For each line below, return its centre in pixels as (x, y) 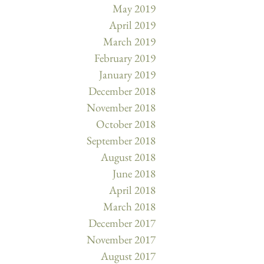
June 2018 (134, 174)
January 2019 (127, 75)
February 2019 (125, 58)
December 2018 (122, 91)
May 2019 (134, 9)
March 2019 (129, 42)
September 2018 (121, 141)
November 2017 (121, 240)
